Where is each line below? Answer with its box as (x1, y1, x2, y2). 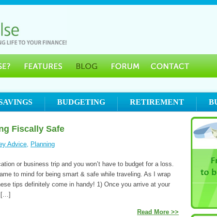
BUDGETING (57, 98, 105, 106)
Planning (31, 140, 55, 148)
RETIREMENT (130, 98, 184, 106)
